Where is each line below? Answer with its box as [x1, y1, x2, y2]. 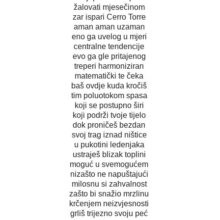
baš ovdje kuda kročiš [71, 81, 149, 90]
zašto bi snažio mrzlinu [69, 189, 151, 198]
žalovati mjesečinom [73, 2, 147, 11]
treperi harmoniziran [74, 61, 146, 70]
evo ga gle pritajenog [72, 52, 148, 60]
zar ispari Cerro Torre [72, 12, 148, 21]
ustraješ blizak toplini [72, 150, 148, 159]
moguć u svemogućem [70, 160, 150, 168]
